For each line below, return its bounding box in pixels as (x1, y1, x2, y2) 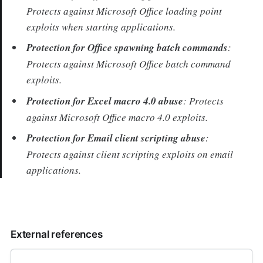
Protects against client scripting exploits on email (26, 147, 234, 161)
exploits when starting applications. (26, 19, 180, 33)
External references (10, 228, 103, 241)
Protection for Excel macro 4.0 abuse (26, 93, 184, 108)
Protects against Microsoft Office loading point (26, 4, 222, 18)
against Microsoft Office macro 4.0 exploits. (26, 110, 212, 124)
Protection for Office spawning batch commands (26, 41, 228, 55)
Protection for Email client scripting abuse (26, 131, 206, 146)
